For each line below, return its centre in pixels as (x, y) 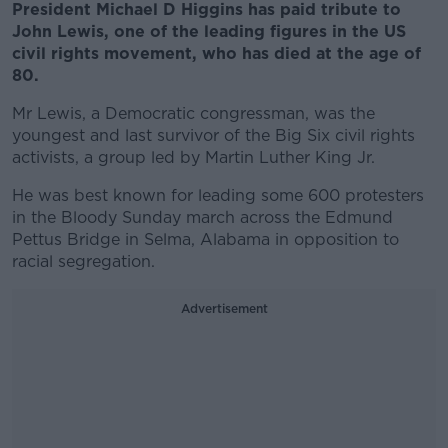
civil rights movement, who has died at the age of (216, 53)
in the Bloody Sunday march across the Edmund (202, 217)
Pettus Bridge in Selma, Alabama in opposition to (205, 239)
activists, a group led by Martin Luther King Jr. (193, 157)
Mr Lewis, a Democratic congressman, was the (193, 113)
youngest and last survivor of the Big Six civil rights (213, 135)
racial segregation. (83, 261)
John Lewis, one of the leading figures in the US (209, 31)
